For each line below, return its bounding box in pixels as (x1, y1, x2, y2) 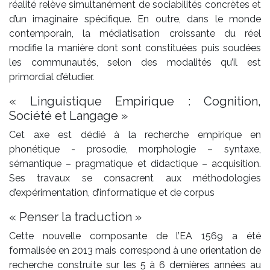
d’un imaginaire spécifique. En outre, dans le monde (9, 13, 261, 25)
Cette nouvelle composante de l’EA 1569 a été (9, 230, 261, 242)
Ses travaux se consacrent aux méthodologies (9, 172, 261, 184)
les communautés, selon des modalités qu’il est (9, 57, 261, 69)
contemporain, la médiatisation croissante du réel (9, 28, 261, 40)
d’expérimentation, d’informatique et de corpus (9, 187, 215, 199)
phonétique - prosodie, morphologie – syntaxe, (9, 143, 261, 155)
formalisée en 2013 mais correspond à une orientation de (9, 245, 261, 257)
